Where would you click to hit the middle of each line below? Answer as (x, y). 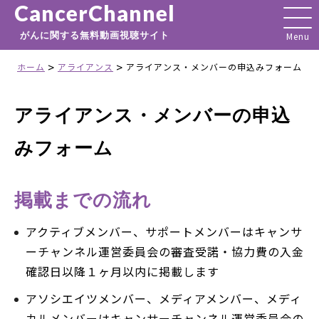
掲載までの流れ (83, 199)
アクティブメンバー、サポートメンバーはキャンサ (164, 231)
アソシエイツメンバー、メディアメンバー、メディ (164, 298)
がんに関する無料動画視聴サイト (95, 35)
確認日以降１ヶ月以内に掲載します (122, 271)
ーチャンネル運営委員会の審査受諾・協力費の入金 (165, 251)
